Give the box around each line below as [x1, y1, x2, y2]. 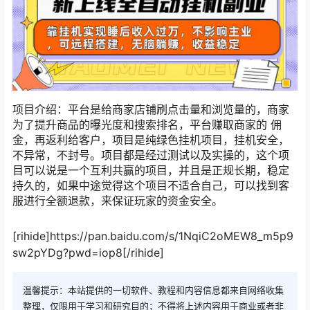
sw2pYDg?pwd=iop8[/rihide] [12, 245, 164, 259]
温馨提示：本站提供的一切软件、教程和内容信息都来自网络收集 [23, 284, 284, 295]
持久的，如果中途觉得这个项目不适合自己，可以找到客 [12, 179, 289, 193]
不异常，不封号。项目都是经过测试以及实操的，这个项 [12, 148, 289, 163]
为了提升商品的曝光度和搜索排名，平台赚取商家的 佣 [12, 118, 282, 132]
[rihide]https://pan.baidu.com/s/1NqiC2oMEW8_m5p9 [12, 228, 293, 243]
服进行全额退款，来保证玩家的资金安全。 [12, 194, 223, 208]
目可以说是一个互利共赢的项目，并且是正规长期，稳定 [12, 163, 289, 178]
